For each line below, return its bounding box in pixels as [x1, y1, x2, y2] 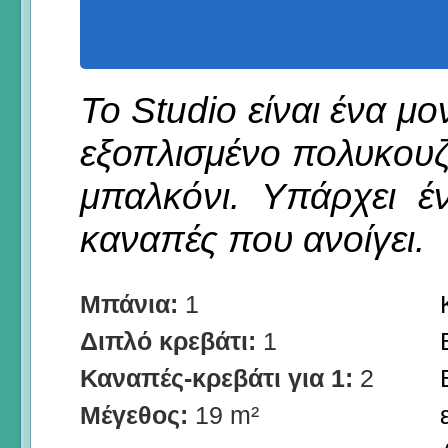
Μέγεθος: [80, 400, 195, 429]
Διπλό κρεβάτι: [80, 326, 263, 355]
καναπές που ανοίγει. [80, 217, 425, 260]
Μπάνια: [80, 289, 185, 318]
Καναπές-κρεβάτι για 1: [80, 363, 360, 392]
